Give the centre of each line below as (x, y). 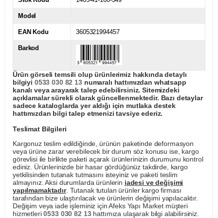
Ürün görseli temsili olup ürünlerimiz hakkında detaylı (100, 75)
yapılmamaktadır (39, 191)
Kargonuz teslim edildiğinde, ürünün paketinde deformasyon (103, 144)
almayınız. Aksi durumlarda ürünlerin (69, 183)
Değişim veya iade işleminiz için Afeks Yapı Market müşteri (100, 206)
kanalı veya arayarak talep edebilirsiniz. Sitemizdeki (96, 90)
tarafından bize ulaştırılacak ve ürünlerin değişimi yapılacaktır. (105, 198)
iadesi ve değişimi (154, 183)
